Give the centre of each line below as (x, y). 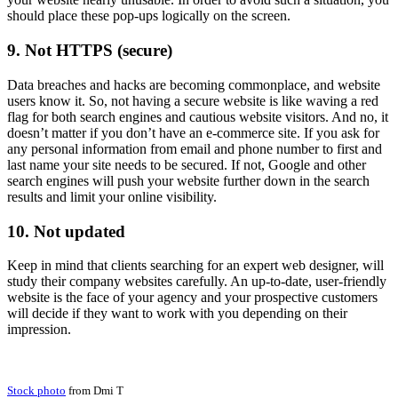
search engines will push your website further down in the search (188, 180)
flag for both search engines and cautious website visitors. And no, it (198, 116)
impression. (39, 330)
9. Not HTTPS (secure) (90, 51)
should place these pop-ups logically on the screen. (149, 16)
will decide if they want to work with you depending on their (177, 314)
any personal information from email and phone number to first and (195, 148)
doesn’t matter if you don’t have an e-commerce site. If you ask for (193, 132)
